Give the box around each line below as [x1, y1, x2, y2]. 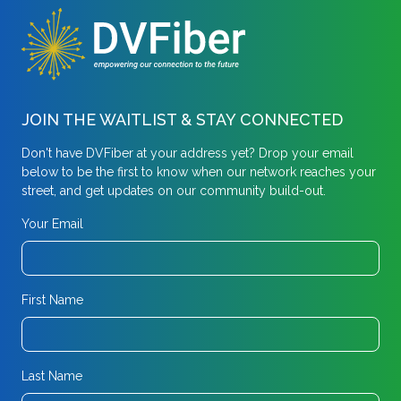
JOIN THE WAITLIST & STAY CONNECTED [21, 109, 343, 129]
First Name [21, 292, 83, 307]
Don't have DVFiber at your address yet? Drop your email [21, 145, 354, 160]
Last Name [21, 368, 82, 383]
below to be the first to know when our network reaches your [21, 164, 376, 179]
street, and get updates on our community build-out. [21, 183, 326, 198]
